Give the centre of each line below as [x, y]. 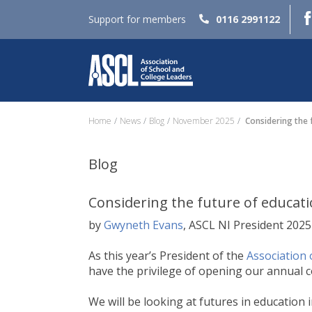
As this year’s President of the [167, 256]
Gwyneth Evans [143, 225]
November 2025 [204, 121]
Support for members [137, 19]
